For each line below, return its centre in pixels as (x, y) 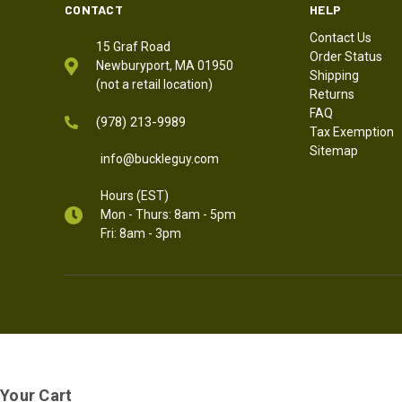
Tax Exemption (352, 132)
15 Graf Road (133, 47)
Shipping (335, 76)
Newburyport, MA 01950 (165, 66)
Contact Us (341, 38)
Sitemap (334, 151)
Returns (332, 95)
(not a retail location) (154, 85)
